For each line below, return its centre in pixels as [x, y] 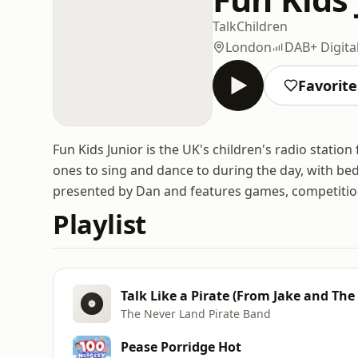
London [249, 47]
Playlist [99, 224]
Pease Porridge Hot [181, 346]
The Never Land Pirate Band [196, 313]
